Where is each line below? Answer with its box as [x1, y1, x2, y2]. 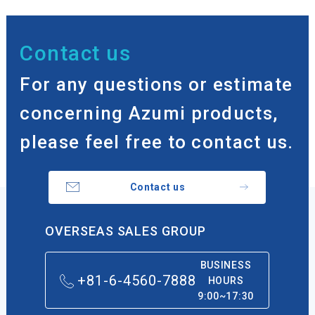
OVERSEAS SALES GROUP [45, 223, 206, 238]
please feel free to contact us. [20, 131, 294, 153]
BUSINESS [200, 259, 252, 271]
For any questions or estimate [20, 73, 293, 95]
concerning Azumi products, [20, 102, 278, 124]
